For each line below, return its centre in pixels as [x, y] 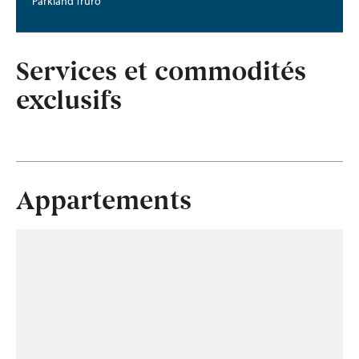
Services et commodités [161, 72]
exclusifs [69, 101]
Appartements [104, 201]
